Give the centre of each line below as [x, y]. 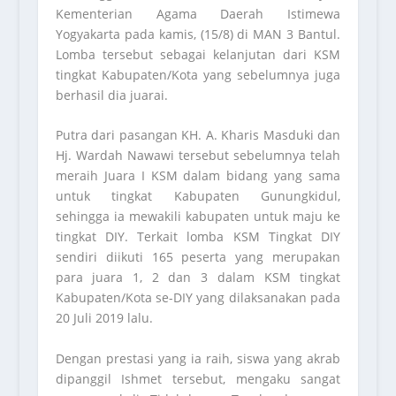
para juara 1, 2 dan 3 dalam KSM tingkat [198, 278]
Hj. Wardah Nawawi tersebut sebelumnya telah [198, 156]
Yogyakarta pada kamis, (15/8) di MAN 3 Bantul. [198, 34]
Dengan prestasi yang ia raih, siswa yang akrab [198, 358]
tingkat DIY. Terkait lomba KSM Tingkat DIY [198, 237]
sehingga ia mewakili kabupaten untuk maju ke [198, 217]
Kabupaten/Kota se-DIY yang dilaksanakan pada [198, 298]
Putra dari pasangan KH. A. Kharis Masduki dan [198, 135]
